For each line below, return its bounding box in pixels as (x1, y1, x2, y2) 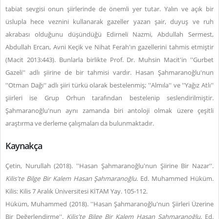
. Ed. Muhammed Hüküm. (136, 174, 214, 183)
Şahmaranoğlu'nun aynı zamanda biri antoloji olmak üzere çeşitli (5, 106, 214, 115)
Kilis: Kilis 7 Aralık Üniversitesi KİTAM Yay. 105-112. (5, 187, 148, 196)
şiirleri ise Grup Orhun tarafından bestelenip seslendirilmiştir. (5, 93, 214, 102)
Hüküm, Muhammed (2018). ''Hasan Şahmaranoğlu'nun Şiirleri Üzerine (5, 199, 214, 208)
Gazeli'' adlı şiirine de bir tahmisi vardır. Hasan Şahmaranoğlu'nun (5, 68, 214, 77)
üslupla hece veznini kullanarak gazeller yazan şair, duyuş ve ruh (5, 17, 214, 26)
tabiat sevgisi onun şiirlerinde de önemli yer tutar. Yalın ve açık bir (5, 4, 214, 13)
